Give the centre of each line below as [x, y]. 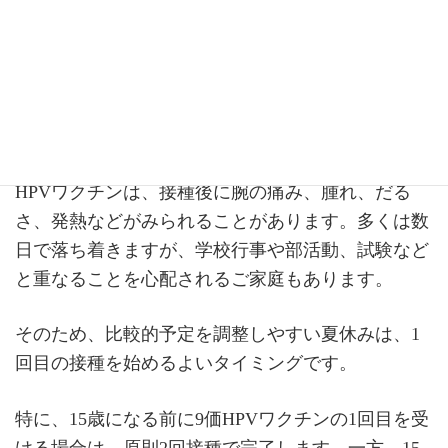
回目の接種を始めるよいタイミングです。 [186, 363]
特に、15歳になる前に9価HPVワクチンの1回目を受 [222, 418]
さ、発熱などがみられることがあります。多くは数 [222, 221]
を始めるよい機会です [195, 109]
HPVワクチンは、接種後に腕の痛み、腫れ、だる [213, 192]
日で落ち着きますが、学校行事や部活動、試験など [222, 250]
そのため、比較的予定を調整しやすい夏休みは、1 [217, 334]
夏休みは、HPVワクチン [211, 67]
